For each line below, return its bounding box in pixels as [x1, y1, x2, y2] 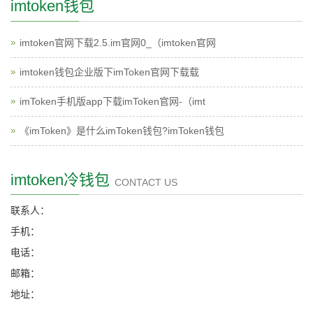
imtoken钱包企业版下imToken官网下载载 [20, 66, 199, 78]
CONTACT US [115, 177, 177, 189]
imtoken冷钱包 [10, 171, 110, 189]
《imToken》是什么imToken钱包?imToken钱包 [20, 125, 224, 137]
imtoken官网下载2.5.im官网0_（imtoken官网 [20, 37, 216, 49]
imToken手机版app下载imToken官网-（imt [20, 96, 205, 108]
